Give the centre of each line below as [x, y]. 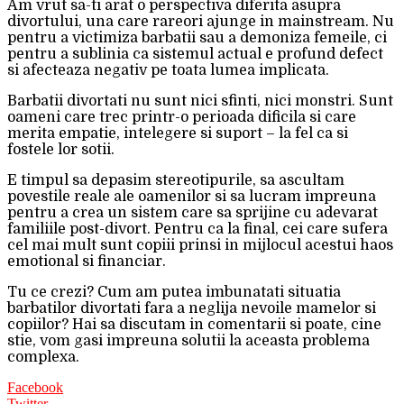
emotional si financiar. [87, 261]
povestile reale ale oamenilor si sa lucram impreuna [192, 196]
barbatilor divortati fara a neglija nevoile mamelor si [192, 308]
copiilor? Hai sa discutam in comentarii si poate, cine [194, 324]
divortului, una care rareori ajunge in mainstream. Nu [201, 21]
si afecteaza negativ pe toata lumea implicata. [168, 70]
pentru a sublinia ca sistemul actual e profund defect [195, 54]
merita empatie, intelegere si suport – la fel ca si [178, 133]
